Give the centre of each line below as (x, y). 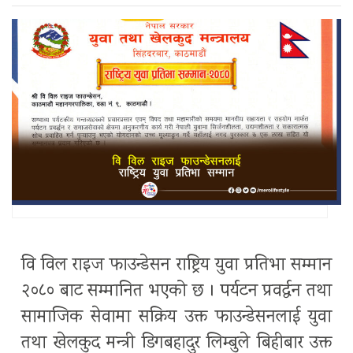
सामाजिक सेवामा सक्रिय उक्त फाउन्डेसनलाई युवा (176, 318)
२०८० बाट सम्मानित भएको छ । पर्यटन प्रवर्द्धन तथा (176, 292)
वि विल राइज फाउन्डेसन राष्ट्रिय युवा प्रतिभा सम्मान (176, 266)
